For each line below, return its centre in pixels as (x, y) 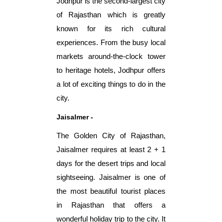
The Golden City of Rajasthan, (111, 136)
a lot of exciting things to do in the (111, 84)
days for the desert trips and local (111, 163)
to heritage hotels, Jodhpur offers (111, 70)
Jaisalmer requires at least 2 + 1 (111, 149)
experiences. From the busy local (111, 42)
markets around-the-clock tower (111, 56)
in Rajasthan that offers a (111, 205)
